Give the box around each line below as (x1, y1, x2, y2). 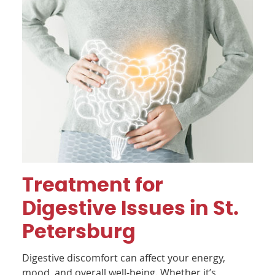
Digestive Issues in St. (22, 198, 239, 219)
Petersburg (22, 222, 136, 242)
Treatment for (22, 175, 164, 195)
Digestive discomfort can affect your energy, (22, 250, 226, 265)
